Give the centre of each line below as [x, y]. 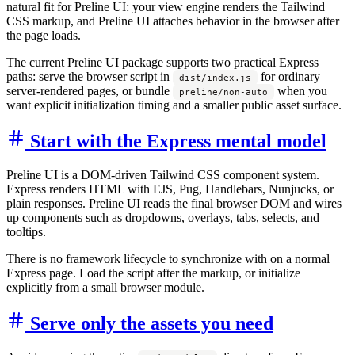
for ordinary [289, 76]
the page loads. [44, 35]
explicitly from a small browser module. [105, 287]
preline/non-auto [223, 92]
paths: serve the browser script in [90, 76]
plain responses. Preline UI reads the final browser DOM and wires [174, 203]
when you [301, 90]
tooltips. [26, 231]
